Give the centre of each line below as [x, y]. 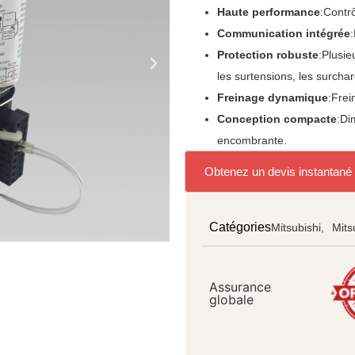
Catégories [240, 227]
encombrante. [252, 141]
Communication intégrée [284, 34]
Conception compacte [277, 119]
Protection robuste [268, 55]
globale [231, 299]
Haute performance [269, 12]
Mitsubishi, [298, 227]
